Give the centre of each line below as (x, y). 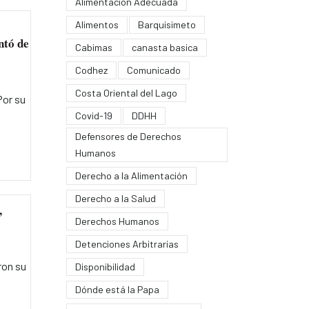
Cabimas (93, 47)
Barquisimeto (167, 24)
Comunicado (153, 70)
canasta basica (165, 47)
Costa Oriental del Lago (126, 92)
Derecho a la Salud (115, 198)
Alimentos (97, 24)
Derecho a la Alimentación (131, 175)
